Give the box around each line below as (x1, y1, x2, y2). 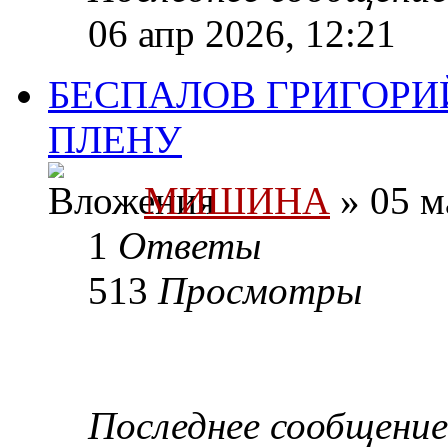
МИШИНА (144, 179, 330, 223)
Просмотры (158, 269, 362, 313)
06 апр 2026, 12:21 (88, 12, 396, 56)
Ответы (118, 224, 261, 268)
